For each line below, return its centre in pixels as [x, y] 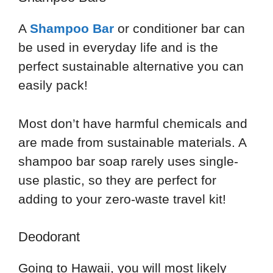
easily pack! [53, 85]
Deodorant [49, 237]
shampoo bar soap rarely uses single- [128, 161]
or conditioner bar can [179, 29]
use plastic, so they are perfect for [117, 180]
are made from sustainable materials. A [132, 142]
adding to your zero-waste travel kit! [122, 199]
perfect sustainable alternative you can [131, 66]
